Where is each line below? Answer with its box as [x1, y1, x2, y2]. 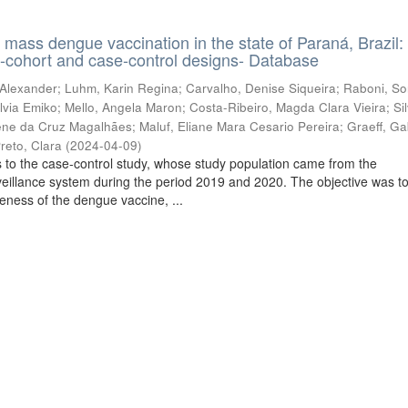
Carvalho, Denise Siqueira [186, 79, 337, 97]
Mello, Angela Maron [65, 98, 183, 116]
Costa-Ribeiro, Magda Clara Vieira [189, 98, 387, 116]
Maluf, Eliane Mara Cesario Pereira [139, 117, 341, 135]
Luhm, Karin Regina [65, 79, 179, 97]
